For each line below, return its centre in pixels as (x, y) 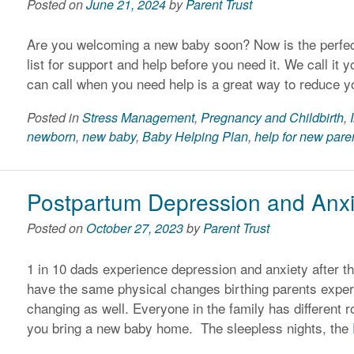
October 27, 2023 (135, 228)
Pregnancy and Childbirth (273, 118)
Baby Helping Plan (196, 137)
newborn (52, 137)
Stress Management (139, 118)
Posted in (55, 118)
